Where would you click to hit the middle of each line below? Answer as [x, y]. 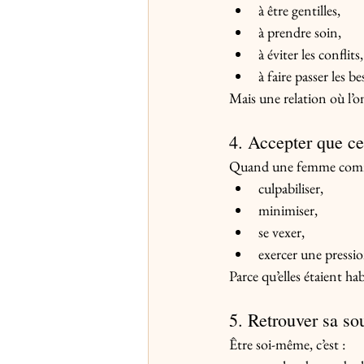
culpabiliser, [291, 188]
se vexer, [282, 232]
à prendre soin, [300, 32]
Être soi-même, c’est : [287, 344]
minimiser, [288, 210]
